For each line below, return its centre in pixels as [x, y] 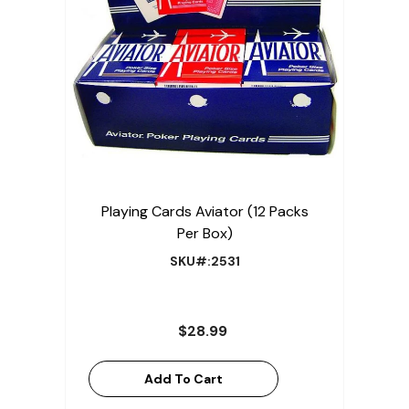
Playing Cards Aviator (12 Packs [204, 212]
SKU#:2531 [204, 262]
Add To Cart [184, 379]
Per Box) [204, 234]
